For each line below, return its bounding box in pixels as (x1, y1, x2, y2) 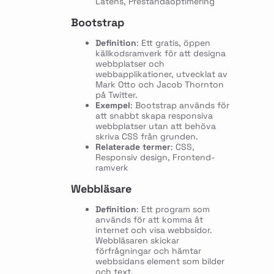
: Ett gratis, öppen (136, 37, 210, 48)
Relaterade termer (95, 141, 171, 152)
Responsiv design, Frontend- (95, 151, 215, 163)
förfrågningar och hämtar (95, 245, 201, 256)
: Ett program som (136, 203, 210, 215)
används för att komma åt (95, 213, 203, 225)
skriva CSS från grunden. (95, 130, 198, 142)
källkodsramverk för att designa (95, 47, 226, 59)
